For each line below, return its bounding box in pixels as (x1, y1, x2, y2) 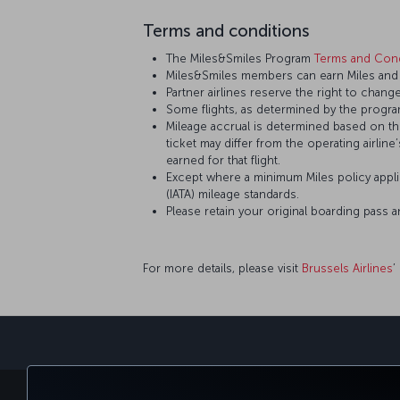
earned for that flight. (166, 153, 280, 167)
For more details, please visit (143, 261, 302, 275)
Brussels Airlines (302, 261, 393, 275)
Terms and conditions (143, 20, 310, 41)
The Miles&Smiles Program (166, 51, 314, 65)
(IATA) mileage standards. (166, 187, 299, 201)
